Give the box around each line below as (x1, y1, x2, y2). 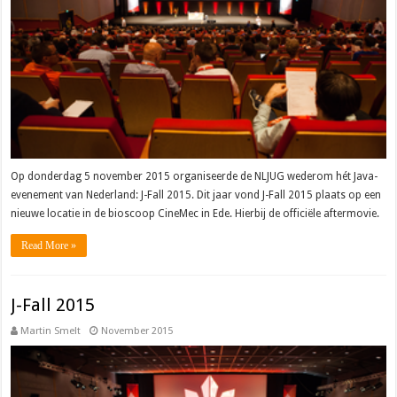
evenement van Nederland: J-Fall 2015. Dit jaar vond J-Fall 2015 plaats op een (11, 189, 382, 202)
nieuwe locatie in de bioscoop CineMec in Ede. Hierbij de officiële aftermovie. (11, 207, 380, 221)
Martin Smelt (20, 324, 82, 337)
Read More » (21, 239, 77, 253)
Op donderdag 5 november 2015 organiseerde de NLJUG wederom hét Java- (11, 170, 378, 183)
